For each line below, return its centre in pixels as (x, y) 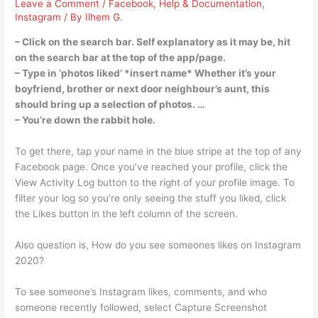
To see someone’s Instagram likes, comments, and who (141, 291)
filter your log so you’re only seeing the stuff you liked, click (151, 198)
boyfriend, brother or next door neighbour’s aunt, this (143, 89)
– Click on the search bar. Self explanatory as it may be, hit (153, 42)
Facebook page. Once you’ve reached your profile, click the (152, 166)
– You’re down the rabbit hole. (86, 120)
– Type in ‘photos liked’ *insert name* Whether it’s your (146, 73)
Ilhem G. (104, 17)
